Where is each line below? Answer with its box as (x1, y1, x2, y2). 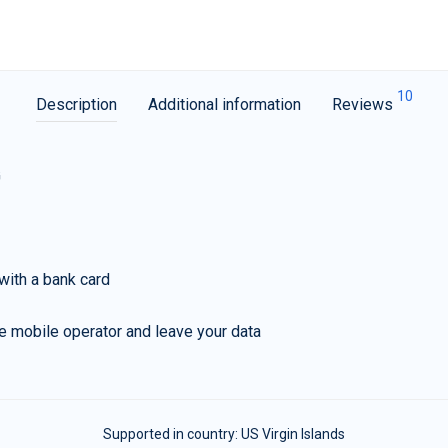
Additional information (147, 95, 301, 114)
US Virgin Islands (241, 426, 345, 442)
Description (35, 95, 117, 114)
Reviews (331, 95, 397, 114)
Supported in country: (103, 426, 241, 442)
